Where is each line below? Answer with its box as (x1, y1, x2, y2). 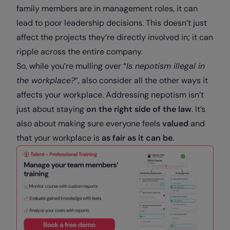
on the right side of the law (86, 103, 191, 114)
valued (162, 118, 190, 129)
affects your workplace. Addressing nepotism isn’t (16, 89, 204, 100)
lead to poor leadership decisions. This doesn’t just (16, 17, 207, 28)
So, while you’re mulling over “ (16, 60, 126, 71)
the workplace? (16, 74, 75, 86)
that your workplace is (16, 132, 100, 143)
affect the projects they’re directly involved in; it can (16, 31, 213, 43)
